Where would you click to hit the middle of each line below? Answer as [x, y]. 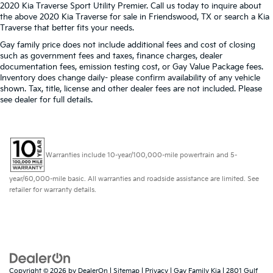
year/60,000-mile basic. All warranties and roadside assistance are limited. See [134, 179]
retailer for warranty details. [53, 190]
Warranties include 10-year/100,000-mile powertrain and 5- [141, 155]
